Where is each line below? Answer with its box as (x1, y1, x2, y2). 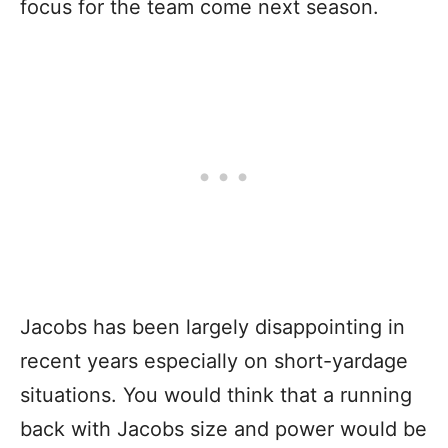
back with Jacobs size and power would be (20, 416, 427, 441)
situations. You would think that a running (20, 382, 412, 407)
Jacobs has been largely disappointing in (20, 314, 405, 339)
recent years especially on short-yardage (20, 348, 408, 373)
